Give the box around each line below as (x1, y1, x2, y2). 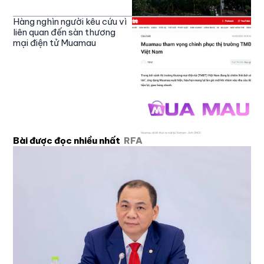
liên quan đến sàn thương (13, 27, 116, 38)
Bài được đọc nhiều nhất (13, 135, 121, 147)
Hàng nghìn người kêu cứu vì (13, 16, 127, 28)
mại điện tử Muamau (13, 37, 97, 49)
